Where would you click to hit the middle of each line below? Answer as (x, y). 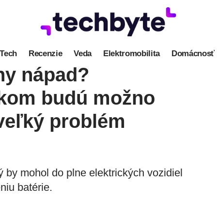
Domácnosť (193, 53)
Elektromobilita (132, 53)
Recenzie (46, 53)
